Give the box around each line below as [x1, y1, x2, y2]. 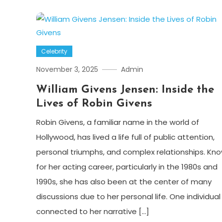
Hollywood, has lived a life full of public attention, [36, 132, 215, 143]
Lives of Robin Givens [36, 98, 152, 110]
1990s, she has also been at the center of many [36, 176, 212, 187]
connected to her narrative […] [36, 206, 149, 217]
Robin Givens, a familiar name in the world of [36, 117, 199, 128]
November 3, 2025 [36, 64, 98, 75]
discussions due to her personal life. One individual [36, 191, 221, 202]
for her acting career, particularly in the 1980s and [36, 162, 218, 172]
